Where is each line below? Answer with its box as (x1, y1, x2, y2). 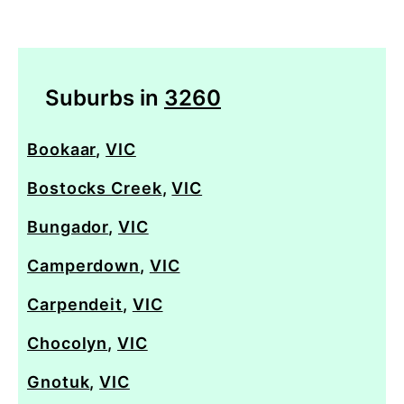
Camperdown (27, 255, 141, 275)
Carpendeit (27, 294, 124, 314)
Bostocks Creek (27, 178, 162, 197)
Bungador (27, 216, 109, 236)
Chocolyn (27, 333, 108, 353)
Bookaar (27, 139, 96, 159)
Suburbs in (45, 84, 164, 111)
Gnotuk (27, 372, 90, 391)
